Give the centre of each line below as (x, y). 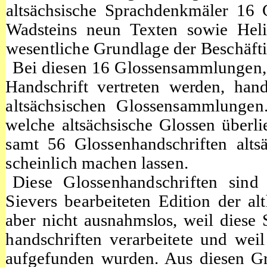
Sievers (35, 201)
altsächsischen (61, 105)
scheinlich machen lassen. (97, 162)
